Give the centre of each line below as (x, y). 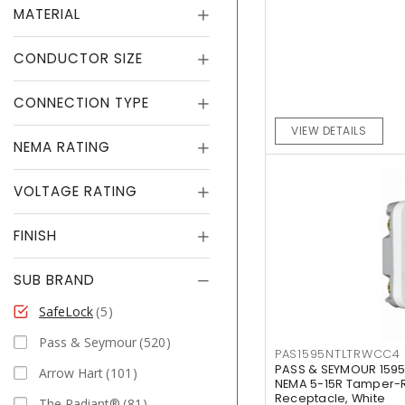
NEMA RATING (62, 147)
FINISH (35, 235)
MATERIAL (47, 14)
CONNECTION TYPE (81, 103)
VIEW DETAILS (329, 131)
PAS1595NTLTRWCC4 (337, 354)
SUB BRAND (54, 280)
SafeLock (66, 311)
